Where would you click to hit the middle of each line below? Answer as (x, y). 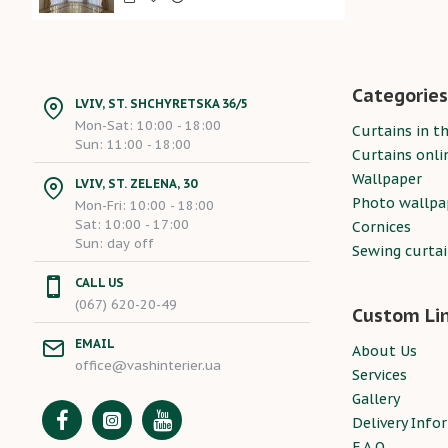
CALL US (99, 282)
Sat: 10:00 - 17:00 (132, 224)
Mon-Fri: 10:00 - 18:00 (144, 205)
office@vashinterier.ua (148, 365)
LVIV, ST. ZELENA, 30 (136, 183)
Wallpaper (387, 179)
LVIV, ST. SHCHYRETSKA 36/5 (161, 103)
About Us (384, 351)
